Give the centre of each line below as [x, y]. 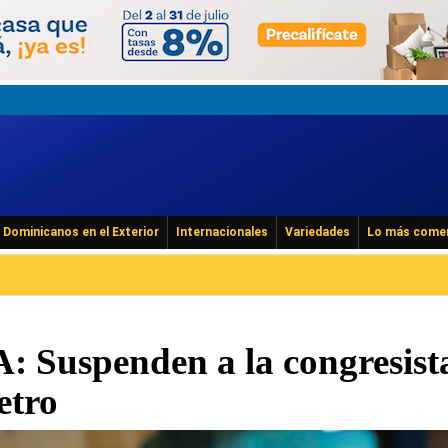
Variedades [317, 232]
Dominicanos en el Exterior [81, 232]
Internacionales [222, 232]
